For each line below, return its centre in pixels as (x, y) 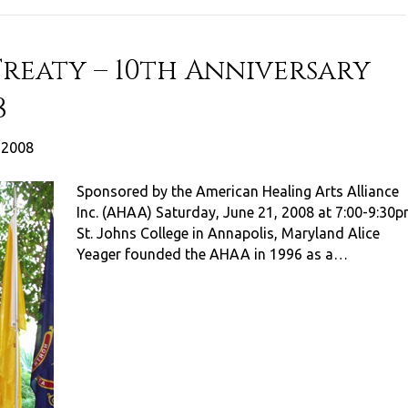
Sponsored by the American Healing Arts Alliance (238, 191)
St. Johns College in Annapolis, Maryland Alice (228, 233)
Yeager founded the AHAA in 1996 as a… (212, 254)
